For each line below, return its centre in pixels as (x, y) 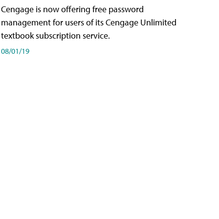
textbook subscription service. (55, 36)
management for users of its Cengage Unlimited (89, 22)
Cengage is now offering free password (72, 9)
